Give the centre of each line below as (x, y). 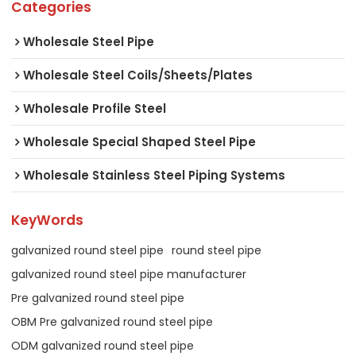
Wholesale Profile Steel (95, 109)
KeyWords (48, 220)
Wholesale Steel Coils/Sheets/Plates (138, 75)
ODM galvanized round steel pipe (103, 346)
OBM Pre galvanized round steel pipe (112, 322)
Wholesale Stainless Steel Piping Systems (155, 176)
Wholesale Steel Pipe (89, 42)
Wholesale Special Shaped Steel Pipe (140, 142)
